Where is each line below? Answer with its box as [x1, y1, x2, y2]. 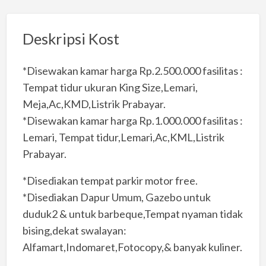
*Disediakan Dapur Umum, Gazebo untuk [22, 191, 211, 204]
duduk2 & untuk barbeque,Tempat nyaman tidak [22, 207, 243, 221]
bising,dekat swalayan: [22, 224, 126, 237]
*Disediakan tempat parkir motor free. [22, 174, 198, 188]
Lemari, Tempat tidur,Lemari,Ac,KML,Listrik [22, 131, 224, 144]
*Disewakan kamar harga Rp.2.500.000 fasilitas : [22, 64, 243, 78]
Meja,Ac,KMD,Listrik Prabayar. [22, 97, 166, 111]
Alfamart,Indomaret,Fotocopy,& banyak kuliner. [22, 240, 242, 254]
